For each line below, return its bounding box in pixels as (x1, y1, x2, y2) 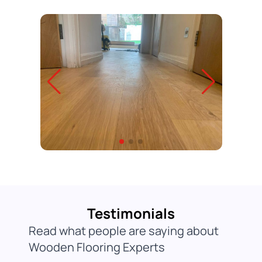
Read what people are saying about (28, 222, 219, 239)
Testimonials (87, 203, 175, 223)
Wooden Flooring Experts (28, 239, 165, 255)
